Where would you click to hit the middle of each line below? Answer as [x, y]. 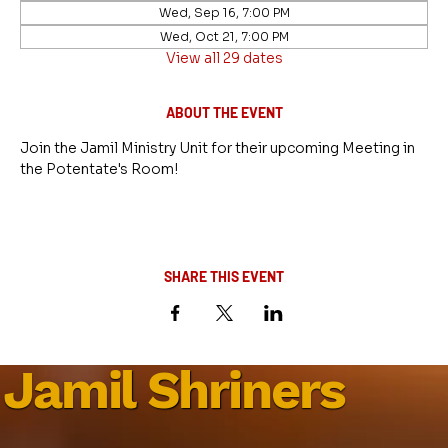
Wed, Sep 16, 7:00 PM [224, 12]
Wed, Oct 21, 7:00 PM [224, 36]
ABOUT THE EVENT [224, 112]
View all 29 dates [224, 58]
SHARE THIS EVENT [224, 276]
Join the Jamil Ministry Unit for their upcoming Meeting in [219, 148]
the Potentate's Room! [99, 169]
